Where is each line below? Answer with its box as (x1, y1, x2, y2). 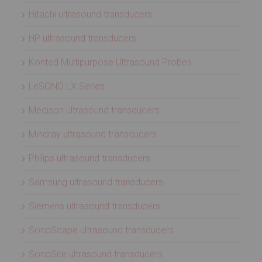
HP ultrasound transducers (29, 33, 136, 44)
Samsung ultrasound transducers (29, 177, 163, 188)
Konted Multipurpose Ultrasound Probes (29, 57, 192, 68)
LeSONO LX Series (29, 81, 105, 92)
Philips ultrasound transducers (29, 153, 150, 164)
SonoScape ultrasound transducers (29, 225, 174, 236)
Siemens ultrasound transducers (29, 201, 160, 212)
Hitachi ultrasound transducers (29, 9, 152, 20)
